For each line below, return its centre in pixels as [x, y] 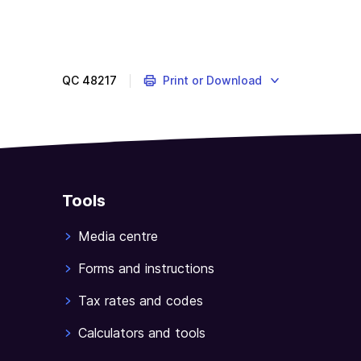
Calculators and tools [142, 333]
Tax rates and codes [141, 301]
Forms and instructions [146, 269]
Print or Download [212, 80]
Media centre [118, 237]
